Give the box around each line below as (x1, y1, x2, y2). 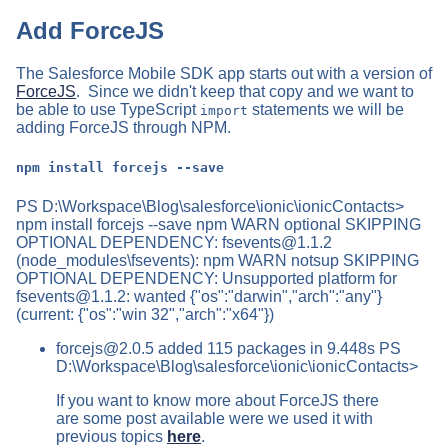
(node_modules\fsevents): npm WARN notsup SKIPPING (16, 251, 419, 269)
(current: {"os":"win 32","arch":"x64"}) (16, 305, 274, 323)
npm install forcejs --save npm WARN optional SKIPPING (16, 215, 421, 233)
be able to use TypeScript (16, 101, 200, 119)
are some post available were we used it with (56, 409, 373, 427)
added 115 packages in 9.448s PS (154, 339, 401, 357)
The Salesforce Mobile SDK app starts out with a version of (16, 65, 432, 83)
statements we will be (248, 101, 404, 119)
